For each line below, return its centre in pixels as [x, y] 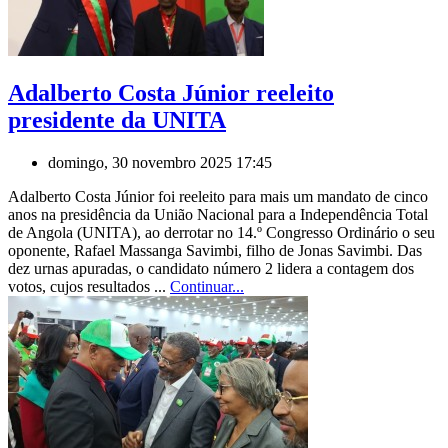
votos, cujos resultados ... [89, 286]
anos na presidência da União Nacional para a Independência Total [218, 214]
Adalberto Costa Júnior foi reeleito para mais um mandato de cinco [218, 196]
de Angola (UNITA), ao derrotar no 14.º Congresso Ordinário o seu [221, 232]
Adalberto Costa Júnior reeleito [171, 92]
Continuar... [207, 286]
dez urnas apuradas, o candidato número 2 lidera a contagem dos [211, 268]
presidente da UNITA [117, 119]
